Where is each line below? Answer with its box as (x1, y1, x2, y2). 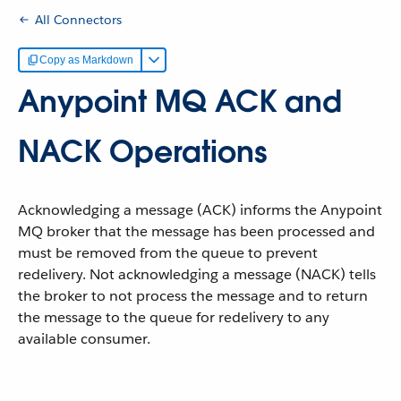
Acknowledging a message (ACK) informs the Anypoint (18, 200, 382, 219)
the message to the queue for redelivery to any (18, 308, 329, 327)
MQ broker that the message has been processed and (18, 222, 375, 241)
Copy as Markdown (39, 54, 133, 66)
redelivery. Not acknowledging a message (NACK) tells (18, 265, 376, 284)
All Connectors (35, 11, 122, 28)
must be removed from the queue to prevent (18, 243, 318, 262)
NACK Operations (18, 132, 268, 171)
